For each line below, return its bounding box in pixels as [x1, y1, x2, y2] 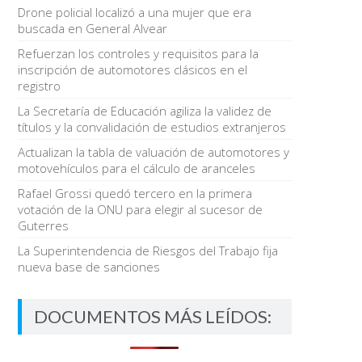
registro [17, 78, 61, 94]
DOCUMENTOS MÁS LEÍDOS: [33, 305, 271, 327]
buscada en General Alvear [17, 20, 167, 36]
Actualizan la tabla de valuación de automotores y [17, 144, 289, 160]
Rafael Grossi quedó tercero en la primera [17, 185, 252, 201]
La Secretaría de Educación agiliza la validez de [17, 103, 271, 119]
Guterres [17, 217, 69, 234]
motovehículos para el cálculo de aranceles [17, 160, 255, 176]
